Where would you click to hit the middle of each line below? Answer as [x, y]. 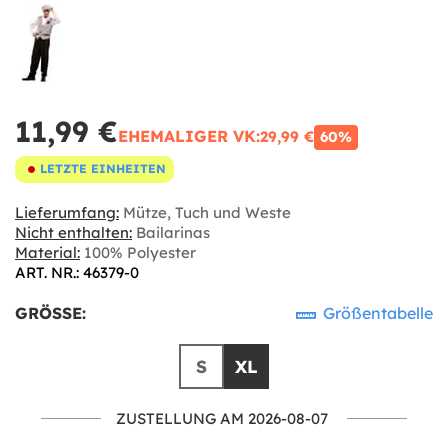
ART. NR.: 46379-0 [77, 272]
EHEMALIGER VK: [189, 135]
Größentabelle [376, 312]
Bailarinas [171, 232]
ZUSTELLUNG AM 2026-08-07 [222, 418]
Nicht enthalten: [73, 232]
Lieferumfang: [67, 212]
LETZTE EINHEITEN [103, 169]
